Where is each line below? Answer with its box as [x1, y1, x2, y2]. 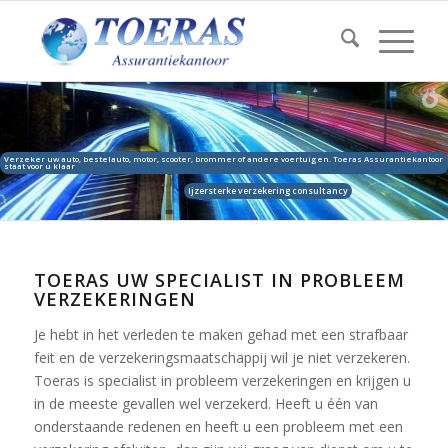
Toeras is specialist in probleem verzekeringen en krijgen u [33, 371, 411, 390]
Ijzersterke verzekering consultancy [187, 184, 348, 197]
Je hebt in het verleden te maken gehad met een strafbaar [33, 325, 408, 344]
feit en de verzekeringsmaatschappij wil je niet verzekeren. [33, 348, 410, 367]
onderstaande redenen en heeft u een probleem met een [33, 417, 403, 436]
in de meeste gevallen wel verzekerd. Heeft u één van [33, 394, 378, 413]
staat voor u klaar [4, 160, 75, 171]
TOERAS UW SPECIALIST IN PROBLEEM [33, 268, 405, 292]
